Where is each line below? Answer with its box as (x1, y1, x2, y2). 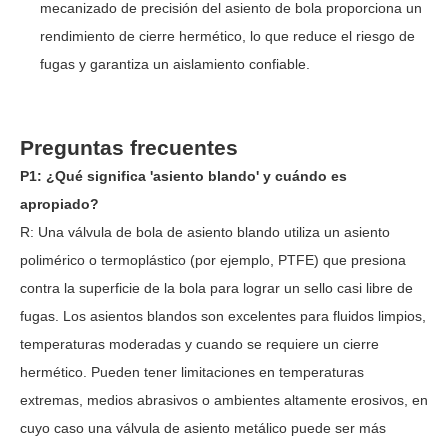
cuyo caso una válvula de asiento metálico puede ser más (20, 420, 386, 436)
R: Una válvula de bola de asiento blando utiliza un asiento (20, 224, 390, 240)
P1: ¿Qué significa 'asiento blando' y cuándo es (20, 168, 347, 184)
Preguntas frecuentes (20, 136, 250, 159)
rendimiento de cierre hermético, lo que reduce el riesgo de (40, 28, 415, 44)
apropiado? (20, 196, 99, 212)
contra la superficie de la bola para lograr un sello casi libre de (20, 280, 413, 296)
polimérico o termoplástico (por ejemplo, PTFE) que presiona (20, 252, 406, 268)
